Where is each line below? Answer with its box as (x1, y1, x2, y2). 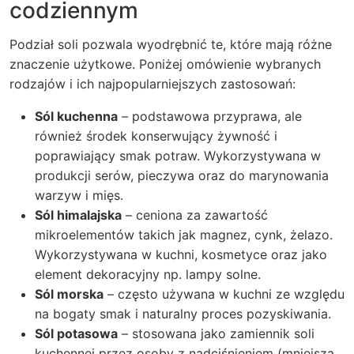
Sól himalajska (35, 207, 122, 223)
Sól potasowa (35, 326, 118, 341)
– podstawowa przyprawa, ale (118, 108, 302, 124)
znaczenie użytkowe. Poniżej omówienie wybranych (9, 56, 321, 72)
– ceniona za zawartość (122, 207, 268, 223)
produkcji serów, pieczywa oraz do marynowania (35, 168, 329, 183)
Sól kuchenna (35, 108, 118, 124)
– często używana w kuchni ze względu (104, 286, 345, 302)
